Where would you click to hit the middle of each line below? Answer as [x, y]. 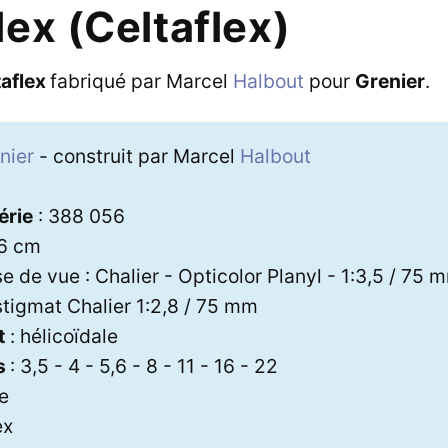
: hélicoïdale [61, 336]
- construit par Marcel [136, 156]
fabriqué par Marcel [141, 80]
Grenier [389, 80]
